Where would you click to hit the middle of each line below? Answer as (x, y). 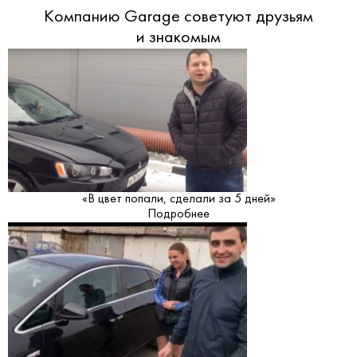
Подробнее (178, 214)
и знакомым (178, 37)
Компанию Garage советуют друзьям (178, 17)
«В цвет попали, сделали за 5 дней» (178, 199)
